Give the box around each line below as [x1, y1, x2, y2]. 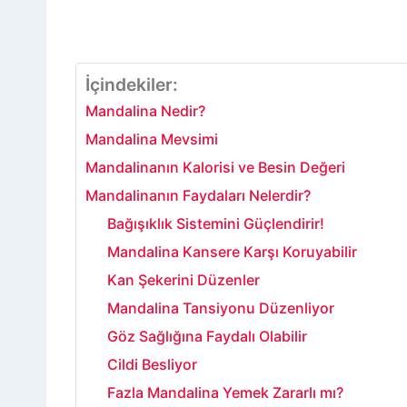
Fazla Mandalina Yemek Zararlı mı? [107, 382, 343, 402]
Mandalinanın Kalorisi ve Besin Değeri [85, 157, 345, 176]
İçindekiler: [85, 74, 178, 96]
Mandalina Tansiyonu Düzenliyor [107, 298, 334, 317]
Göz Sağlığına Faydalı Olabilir [107, 326, 307, 345]
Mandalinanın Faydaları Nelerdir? [85, 185, 311, 204]
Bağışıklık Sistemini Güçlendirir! [107, 213, 324, 233]
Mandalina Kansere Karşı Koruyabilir [107, 242, 357, 261]
